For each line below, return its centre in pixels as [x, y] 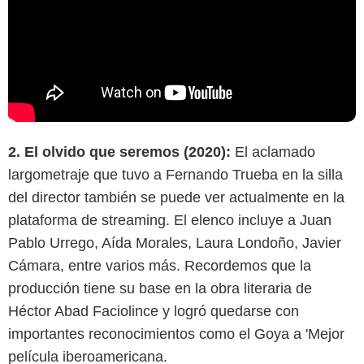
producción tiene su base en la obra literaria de [160, 289]
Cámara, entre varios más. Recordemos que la [160, 266]
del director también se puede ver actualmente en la [176, 198]
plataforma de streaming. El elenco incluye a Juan [170, 221]
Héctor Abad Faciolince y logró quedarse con [154, 312]
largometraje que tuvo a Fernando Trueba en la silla [175, 175]
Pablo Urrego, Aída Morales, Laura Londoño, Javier [175, 243]
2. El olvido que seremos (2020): [121, 152]
